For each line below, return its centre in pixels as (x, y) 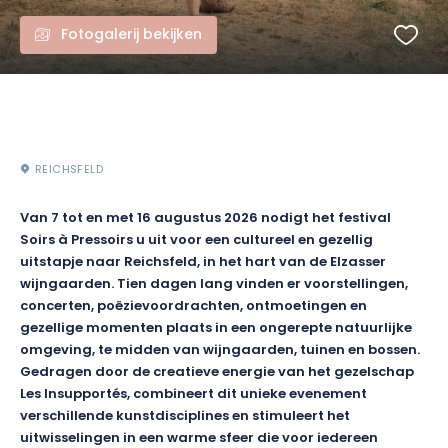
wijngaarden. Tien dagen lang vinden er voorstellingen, (214, 285)
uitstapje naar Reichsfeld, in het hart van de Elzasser (203, 263)
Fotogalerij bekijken (131, 35)
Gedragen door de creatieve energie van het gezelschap (217, 373)
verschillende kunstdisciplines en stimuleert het (185, 417)
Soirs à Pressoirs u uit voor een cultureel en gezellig (196, 241)
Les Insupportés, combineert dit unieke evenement (193, 395)
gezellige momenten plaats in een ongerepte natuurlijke (216, 329)
